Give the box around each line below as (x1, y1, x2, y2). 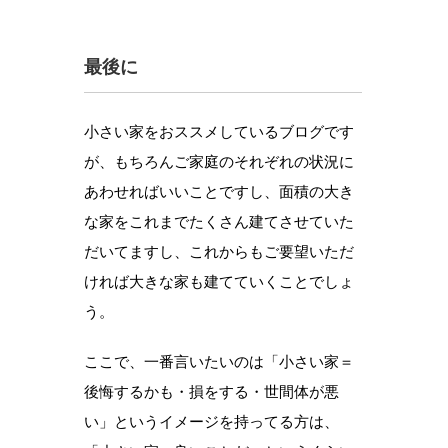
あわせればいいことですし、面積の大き (84, 182, 354, 202)
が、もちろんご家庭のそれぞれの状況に (84, 152, 354, 172)
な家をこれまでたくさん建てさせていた (84, 212, 354, 232)
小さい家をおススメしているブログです (84, 122, 354, 142)
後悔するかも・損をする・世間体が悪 (84, 382, 339, 402)
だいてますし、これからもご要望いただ (84, 242, 354, 262)
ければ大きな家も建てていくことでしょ (84, 272, 354, 292)
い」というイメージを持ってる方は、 (84, 412, 339, 432)
